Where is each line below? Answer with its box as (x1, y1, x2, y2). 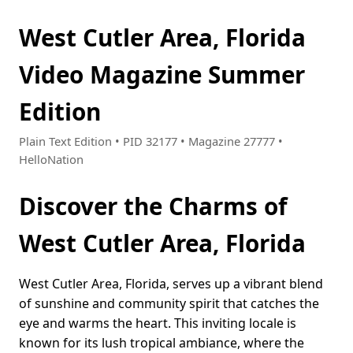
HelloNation (19, 151, 84, 168)
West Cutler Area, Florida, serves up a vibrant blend (19, 275, 323, 293)
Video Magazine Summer (19, 58, 305, 91)
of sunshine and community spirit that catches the (19, 295, 319, 313)
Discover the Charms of (19, 190, 287, 223)
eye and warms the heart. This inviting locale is (19, 314, 296, 333)
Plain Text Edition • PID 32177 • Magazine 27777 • (19, 133, 283, 150)
